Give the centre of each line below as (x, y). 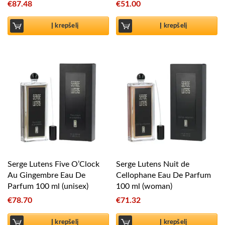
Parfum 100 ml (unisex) (48, 187)
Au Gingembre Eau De (46, 176)
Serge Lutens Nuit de (153, 164)
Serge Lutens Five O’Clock (53, 164)
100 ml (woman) (144, 187)
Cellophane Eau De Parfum (164, 176)
